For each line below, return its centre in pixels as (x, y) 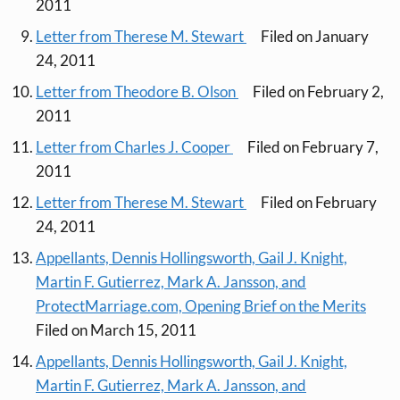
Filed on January (315, 37)
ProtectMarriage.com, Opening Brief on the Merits (201, 306)
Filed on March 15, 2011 (116, 330)
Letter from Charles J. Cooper (134, 147)
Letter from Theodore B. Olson (137, 92)
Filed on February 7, (313, 147)
